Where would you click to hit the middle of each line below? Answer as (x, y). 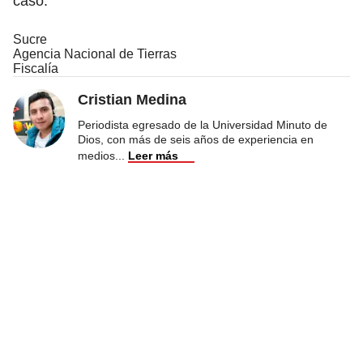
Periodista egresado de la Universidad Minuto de (203, 124)
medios (96, 155)
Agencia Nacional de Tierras (95, 53)
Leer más (153, 155)
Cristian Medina (132, 99)
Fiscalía (36, 68)
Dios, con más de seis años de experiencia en (196, 139)
